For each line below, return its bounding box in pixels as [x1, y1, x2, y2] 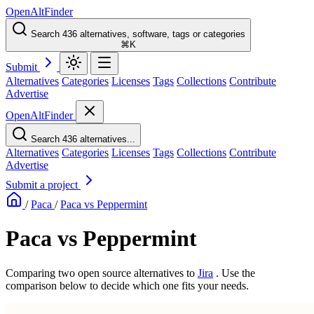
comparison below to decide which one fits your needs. [6, 279, 249, 292]
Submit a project [6, 179, 81, 191]
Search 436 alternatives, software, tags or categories [31, 29, 245, 39]
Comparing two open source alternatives [6, 266, 186, 279]
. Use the [216, 266, 255, 279]
